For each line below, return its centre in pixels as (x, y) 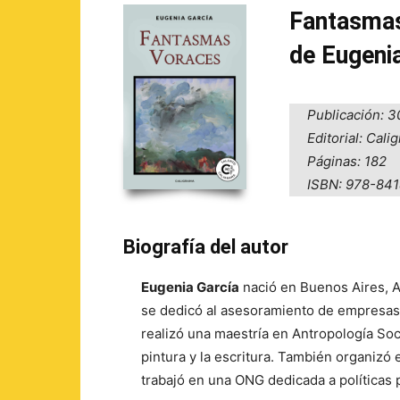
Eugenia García (190, 287)
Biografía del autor (206, 247)
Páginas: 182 (347, 161)
